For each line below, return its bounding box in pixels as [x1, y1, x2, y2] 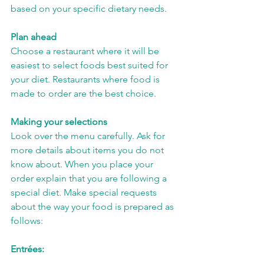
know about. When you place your [11, 159, 156, 170]
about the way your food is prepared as [11, 201, 176, 212]
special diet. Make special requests [11, 187, 159, 198]
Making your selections [11, 116, 107, 127]
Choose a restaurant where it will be [11, 45, 161, 57]
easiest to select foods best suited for [11, 60, 170, 71]
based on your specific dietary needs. [11, 3, 167, 14]
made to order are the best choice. [11, 88, 156, 99]
